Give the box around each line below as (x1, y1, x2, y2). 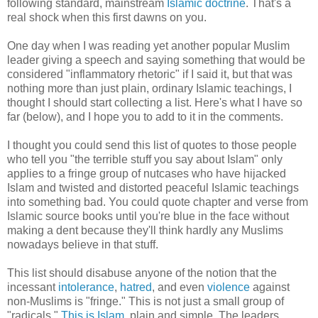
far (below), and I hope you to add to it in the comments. (7, 110, 283, 123)
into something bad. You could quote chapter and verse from (7, 195, 308, 208)
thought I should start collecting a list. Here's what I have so (7, 96, 302, 109)
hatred (120, 280, 152, 293)
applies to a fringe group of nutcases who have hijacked (7, 167, 286, 180)
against (250, 280, 290, 293)
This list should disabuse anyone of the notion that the (7, 266, 277, 279)
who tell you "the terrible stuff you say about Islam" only (7, 153, 283, 165)
